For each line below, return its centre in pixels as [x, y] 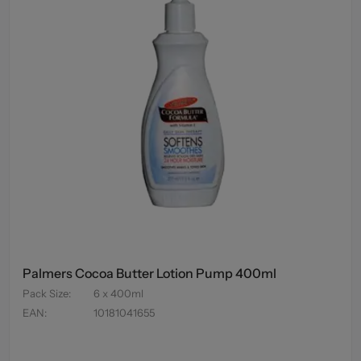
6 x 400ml [119, 294]
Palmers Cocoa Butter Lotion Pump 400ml [150, 274]
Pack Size [46, 294]
